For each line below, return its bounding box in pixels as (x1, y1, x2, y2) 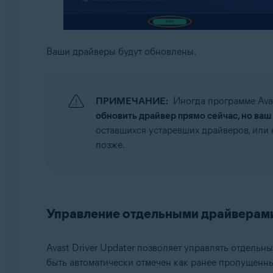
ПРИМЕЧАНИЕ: (95, 95, 168, 107)
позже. (95, 139, 125, 151)
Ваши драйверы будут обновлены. (46, 46, 196, 58)
